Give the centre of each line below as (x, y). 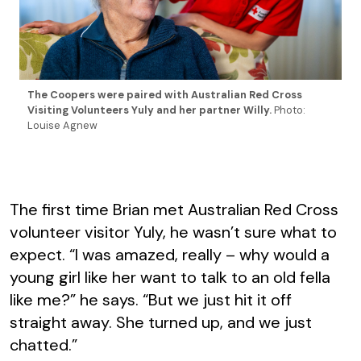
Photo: (289, 110)
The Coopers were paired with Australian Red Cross (164, 95)
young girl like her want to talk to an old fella (170, 277)
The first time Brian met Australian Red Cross (174, 209)
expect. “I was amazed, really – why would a (170, 254)
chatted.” (44, 344)
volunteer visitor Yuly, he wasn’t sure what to (173, 232)
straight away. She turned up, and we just (161, 322)
